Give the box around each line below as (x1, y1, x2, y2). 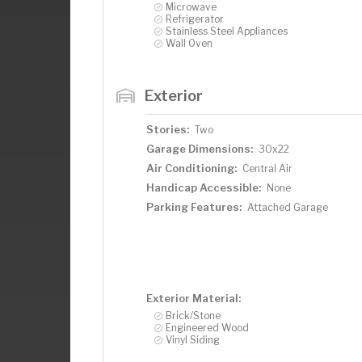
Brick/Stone (166, 309, 221, 322)
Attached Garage (247, 200, 328, 213)
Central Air (242, 162, 293, 175)
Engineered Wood (166, 321, 249, 334)
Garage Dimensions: (146, 141, 253, 155)
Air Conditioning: (146, 161, 237, 175)
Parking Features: (146, 200, 242, 213)
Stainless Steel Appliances (166, 24, 288, 37)
